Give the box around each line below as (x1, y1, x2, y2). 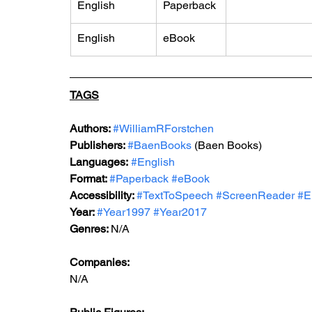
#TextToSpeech (136, 189, 213, 202)
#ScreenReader (216, 189, 295, 202)
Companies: (70, 256, 130, 269)
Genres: (70, 222, 111, 235)
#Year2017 (153, 205, 207, 219)
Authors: (70, 122, 113, 135)
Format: (70, 172, 109, 185)
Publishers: (70, 139, 127, 152)
